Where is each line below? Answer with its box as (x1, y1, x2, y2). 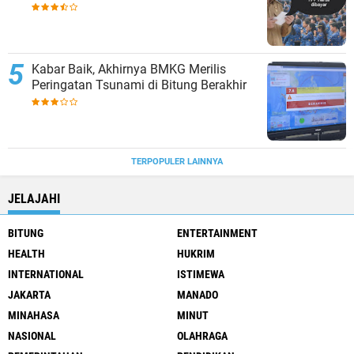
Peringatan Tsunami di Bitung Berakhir (32, 77, 247, 92)
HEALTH (8, 247, 45, 260)
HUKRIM (177, 247, 215, 260)
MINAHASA (8, 309, 59, 322)
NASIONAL (8, 330, 56, 342)
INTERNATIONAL (8, 268, 84, 281)
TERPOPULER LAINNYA (131, 156, 223, 167)
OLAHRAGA (177, 330, 228, 342)
